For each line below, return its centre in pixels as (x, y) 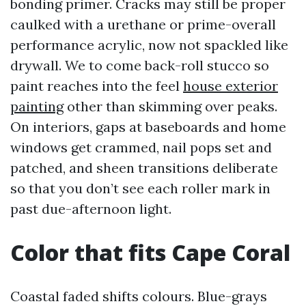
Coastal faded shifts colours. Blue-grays (139, 296)
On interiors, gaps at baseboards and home (148, 127)
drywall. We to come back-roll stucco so (140, 65)
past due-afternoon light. (91, 209)
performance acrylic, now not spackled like (149, 45)
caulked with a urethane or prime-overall (143, 24)
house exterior (231, 86)
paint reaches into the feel (97, 86)
